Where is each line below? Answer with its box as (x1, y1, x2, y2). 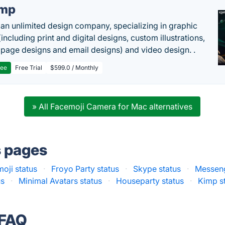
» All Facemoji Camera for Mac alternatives (32, 101, 193, 111)
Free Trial (15, 64, 43, 71)
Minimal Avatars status (19, 176, 102, 186)
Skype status (133, 164, 181, 174)
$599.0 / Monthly (50, 64, 99, 71)
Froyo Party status (51, 164, 120, 174)
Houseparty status (116, 176, 184, 186)
